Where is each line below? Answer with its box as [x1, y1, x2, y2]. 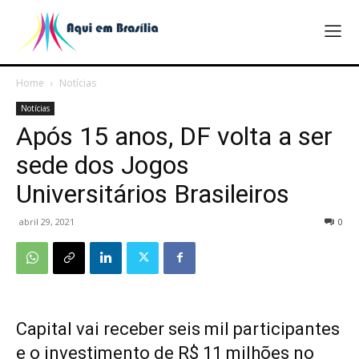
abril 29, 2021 [19, 215, 75, 228]
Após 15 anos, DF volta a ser [16, 120, 333, 151]
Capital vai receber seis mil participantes [16, 318, 340, 339]
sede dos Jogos [16, 149, 189, 180]
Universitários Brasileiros [16, 178, 289, 209]
